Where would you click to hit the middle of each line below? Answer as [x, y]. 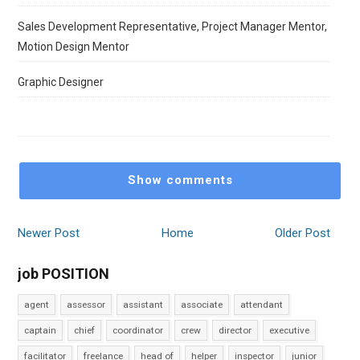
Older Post [302, 233]
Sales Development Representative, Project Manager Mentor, [173, 27]
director [235, 330]
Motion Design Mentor [74, 47]
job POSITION [64, 273]
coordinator [138, 330]
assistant [143, 305]
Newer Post [49, 233]
